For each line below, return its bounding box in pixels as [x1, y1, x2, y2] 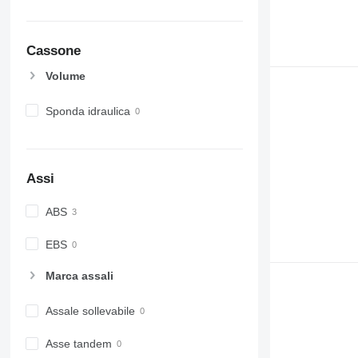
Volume [45, 69, 86, 82]
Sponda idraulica [45, 104, 130, 117]
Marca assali [45, 269, 113, 283]
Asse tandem [45, 337, 112, 351]
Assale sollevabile [45, 304, 135, 318]
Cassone [26, 43, 81, 58]
